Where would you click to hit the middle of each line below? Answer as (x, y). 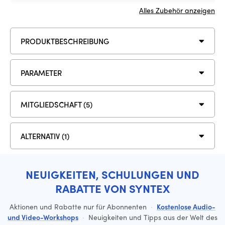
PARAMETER (41, 73)
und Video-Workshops (43, 217)
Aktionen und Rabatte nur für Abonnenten (79, 206)
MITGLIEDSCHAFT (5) (57, 104)
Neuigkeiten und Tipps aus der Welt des (152, 217)
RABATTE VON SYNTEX (113, 188)
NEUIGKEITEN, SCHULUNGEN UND (113, 174)
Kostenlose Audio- (186, 206)
